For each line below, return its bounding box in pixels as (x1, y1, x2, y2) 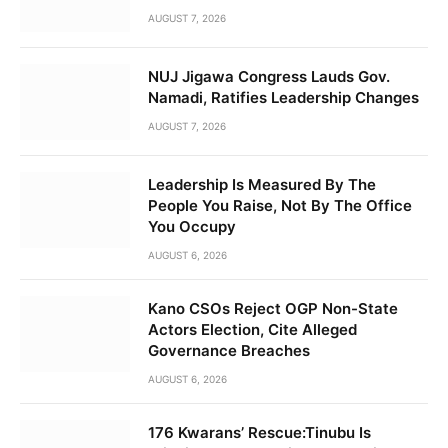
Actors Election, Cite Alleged (148, 319, 357, 339)
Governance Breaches (148, 340, 310, 360)
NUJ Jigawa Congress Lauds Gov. (148, 66, 390, 86)
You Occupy (148, 216, 236, 236)
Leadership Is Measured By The (148, 174, 376, 194)
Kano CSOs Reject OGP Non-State (148, 298, 398, 318)
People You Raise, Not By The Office (148, 195, 412, 215)
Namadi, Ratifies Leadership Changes (148, 87, 419, 107)
